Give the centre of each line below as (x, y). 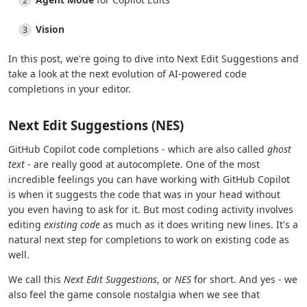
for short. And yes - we (244, 279)
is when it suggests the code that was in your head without (144, 194)
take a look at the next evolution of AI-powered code (127, 74)
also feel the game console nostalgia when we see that (134, 294)
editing (26, 224)
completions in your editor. (70, 89)
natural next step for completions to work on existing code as (149, 240)
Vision (50, 29)
